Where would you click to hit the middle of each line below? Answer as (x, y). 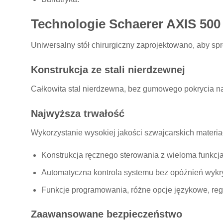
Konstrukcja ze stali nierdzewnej (108, 69)
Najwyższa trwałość (78, 113)
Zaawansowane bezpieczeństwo (107, 214)
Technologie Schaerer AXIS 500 (126, 24)
